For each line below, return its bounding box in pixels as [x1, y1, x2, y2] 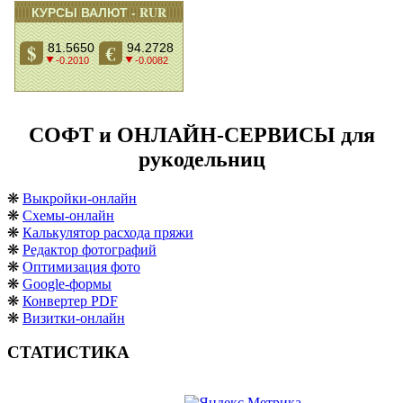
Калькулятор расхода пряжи [22, 224, 193, 240]
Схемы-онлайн [22, 207, 114, 223]
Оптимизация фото [22, 258, 140, 274]
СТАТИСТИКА [7, 343, 130, 363]
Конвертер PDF [22, 292, 118, 309]
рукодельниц [138, 147, 265, 171]
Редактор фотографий [22, 241, 157, 257]
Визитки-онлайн [22, 309, 125, 326]
